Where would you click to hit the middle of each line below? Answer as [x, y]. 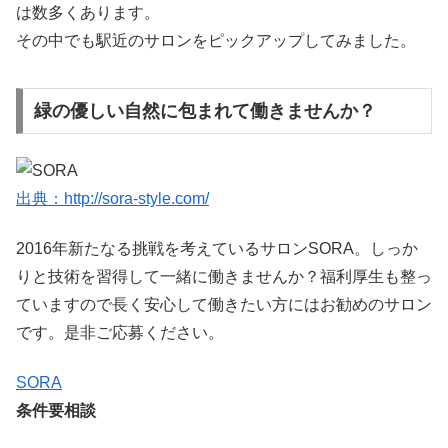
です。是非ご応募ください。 [120, 333]
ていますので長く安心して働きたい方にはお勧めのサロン [224, 305]
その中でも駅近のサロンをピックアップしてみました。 [216, 40]
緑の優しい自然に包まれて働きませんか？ [204, 111]
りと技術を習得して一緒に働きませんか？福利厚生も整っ [224, 277]
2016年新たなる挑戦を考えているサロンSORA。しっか [217, 249]
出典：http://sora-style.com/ [112, 198]
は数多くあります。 [88, 12]
